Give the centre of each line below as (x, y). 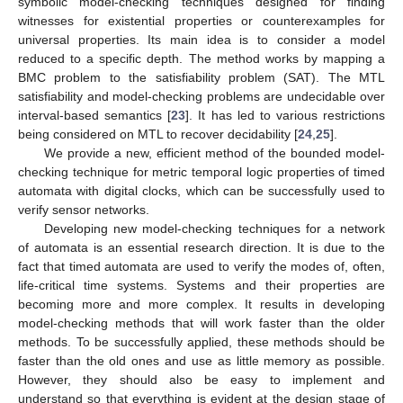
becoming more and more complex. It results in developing (201, 304)
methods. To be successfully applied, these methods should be (201, 341)
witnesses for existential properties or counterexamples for (201, 20)
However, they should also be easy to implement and (201, 379)
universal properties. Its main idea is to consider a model (201, 39)
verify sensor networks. (84, 209)
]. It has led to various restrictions (285, 115)
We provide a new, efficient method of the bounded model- (214, 152)
